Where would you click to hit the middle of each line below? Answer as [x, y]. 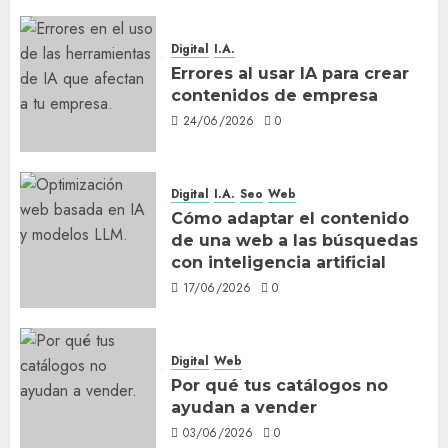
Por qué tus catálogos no [279, 386]
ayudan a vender [244, 408]
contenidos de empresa [274, 96]
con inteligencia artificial [278, 263]
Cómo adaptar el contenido [290, 219]
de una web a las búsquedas [294, 241]
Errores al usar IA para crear [290, 74]
